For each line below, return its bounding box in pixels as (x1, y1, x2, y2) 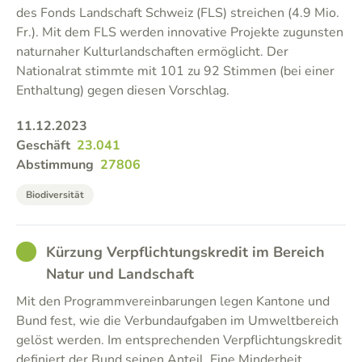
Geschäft (16, 137, 70, 154)
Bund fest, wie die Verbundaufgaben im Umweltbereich (16, 312, 339, 330)
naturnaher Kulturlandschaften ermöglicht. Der (16, 43, 288, 61)
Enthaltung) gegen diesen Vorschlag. (16, 82, 229, 99)
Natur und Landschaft (46, 264, 194, 284)
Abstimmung (16, 156, 94, 174)
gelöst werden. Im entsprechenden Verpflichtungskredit (16, 331, 342, 349)
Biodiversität (26, 188, 84, 201)
